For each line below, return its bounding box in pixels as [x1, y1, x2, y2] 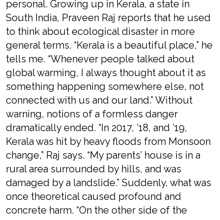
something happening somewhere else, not [6, 81, 204, 92]
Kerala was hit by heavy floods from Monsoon [6, 136, 211, 147]
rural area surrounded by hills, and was [6, 163, 181, 175]
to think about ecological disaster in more [6, 26, 195, 37]
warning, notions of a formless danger [6, 108, 178, 120]
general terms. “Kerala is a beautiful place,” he [6, 39, 213, 51]
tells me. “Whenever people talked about [6, 53, 194, 65]
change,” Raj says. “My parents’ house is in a [6, 149, 200, 161]
